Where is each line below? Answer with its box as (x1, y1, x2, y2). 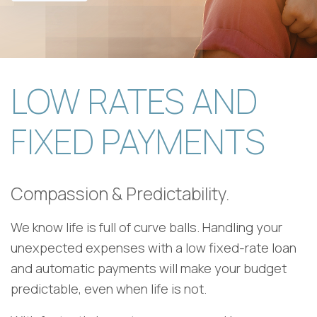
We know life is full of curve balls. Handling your (11, 218, 282, 237)
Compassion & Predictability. (11, 182, 230, 206)
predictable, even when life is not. (11, 279, 207, 299)
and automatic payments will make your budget (11, 259, 287, 278)
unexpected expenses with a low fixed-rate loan (11, 238, 296, 258)
